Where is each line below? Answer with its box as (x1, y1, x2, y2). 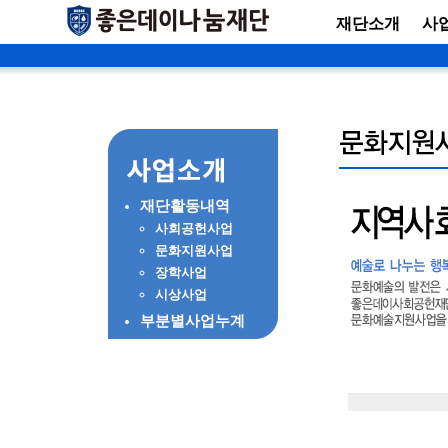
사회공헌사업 (155, 221, 233, 236)
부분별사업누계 (140, 313, 245, 329)
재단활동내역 (140, 198, 230, 214)
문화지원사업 (155, 243, 233, 258)
